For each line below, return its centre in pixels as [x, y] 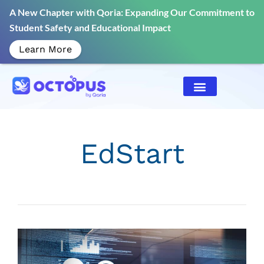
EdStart [132, 154]
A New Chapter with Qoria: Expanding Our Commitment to [132, 12]
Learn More [45, 49]
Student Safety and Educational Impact [90, 27]
